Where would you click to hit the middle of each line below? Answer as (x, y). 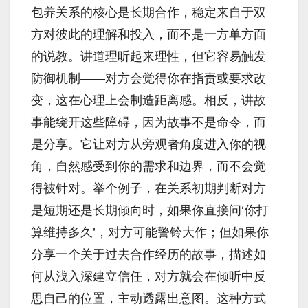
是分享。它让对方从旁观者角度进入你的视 (148, 145)
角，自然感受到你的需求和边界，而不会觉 (148, 167)
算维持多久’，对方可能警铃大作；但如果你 (150, 233)
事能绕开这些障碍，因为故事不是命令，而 (148, 123)
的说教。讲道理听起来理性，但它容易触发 (148, 57)
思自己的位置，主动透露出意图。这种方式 (148, 299)
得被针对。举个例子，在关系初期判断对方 (148, 189)
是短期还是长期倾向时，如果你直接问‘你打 (150, 211)
